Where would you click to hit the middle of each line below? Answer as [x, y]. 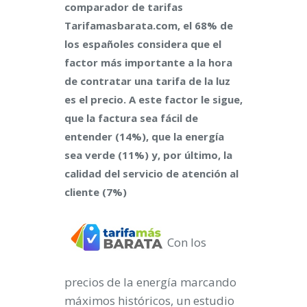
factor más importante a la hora [148, 62]
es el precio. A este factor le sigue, [153, 99]
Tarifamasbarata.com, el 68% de [149, 25]
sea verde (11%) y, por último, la [148, 155]
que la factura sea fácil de [131, 118]
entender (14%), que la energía [144, 136]
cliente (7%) [96, 192]
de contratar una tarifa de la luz [147, 81]
